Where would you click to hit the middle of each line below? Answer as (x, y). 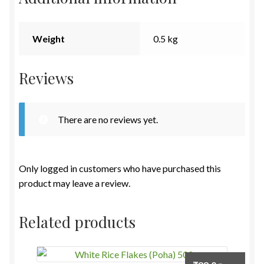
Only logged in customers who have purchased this (120, 168)
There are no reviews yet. (108, 119)
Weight (48, 39)
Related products (77, 222)
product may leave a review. (75, 183)
